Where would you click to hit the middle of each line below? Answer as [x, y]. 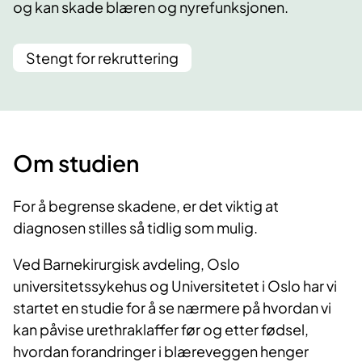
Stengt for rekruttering [102, 58]
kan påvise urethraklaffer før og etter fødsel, [161, 330]
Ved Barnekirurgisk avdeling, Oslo [126, 264]
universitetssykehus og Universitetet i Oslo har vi [175, 286]
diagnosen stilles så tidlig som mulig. [135, 228]
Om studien [76, 163]
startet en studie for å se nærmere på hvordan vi [172, 308]
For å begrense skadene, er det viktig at [146, 206]
